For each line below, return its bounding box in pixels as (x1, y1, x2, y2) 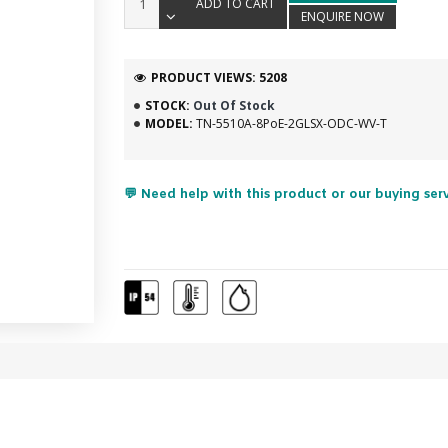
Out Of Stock (192, 97, 275, 114)
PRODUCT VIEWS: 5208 (150, 69, 287, 86)
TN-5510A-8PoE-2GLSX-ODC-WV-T (195, 115, 387, 132)
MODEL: (144, 115, 193, 132)
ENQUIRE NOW (300, 8, 384, 25)
